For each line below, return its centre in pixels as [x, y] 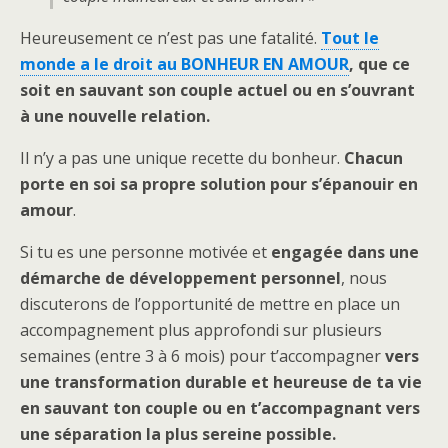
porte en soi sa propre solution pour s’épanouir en [219, 183]
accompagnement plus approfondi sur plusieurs [201, 329]
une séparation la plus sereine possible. [178, 433]
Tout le [350, 37]
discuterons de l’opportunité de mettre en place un [210, 303]
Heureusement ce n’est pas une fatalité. [170, 37]
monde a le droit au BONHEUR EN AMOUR [184, 63]
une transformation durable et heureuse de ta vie [221, 381]
